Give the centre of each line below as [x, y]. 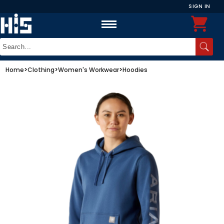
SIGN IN [199, 6]
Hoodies [135, 69]
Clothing [41, 69]
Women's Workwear [89, 69]
